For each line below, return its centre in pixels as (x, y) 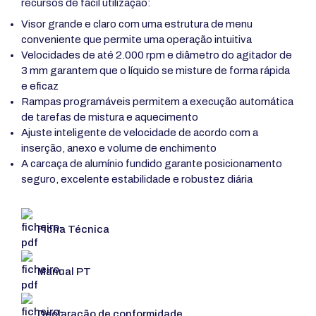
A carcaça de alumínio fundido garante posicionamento (152, 163)
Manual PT (64, 271)
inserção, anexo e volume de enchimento (119, 148)
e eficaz (40, 86)
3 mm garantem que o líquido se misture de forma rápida (156, 70)
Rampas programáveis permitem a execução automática (157, 101)
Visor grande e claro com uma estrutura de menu (137, 24)
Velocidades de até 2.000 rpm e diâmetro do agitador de (157, 55)
